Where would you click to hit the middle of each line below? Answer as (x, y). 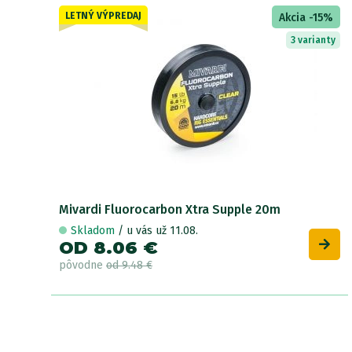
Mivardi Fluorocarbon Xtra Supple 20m (170, 209)
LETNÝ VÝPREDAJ (103, 15)
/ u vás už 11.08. (158, 230)
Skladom (94, 230)
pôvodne (82, 265)
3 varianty (313, 40)
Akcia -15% (306, 17)
